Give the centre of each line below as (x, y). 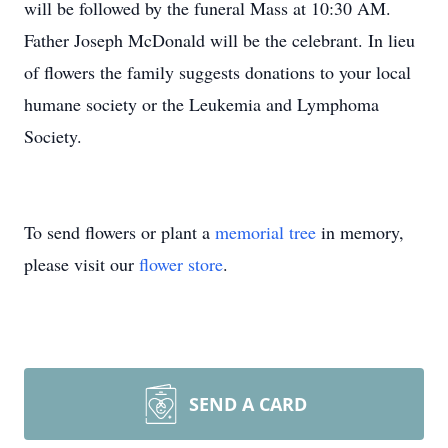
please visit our (81, 264)
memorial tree (265, 232)
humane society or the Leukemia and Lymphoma (201, 104)
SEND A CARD (248, 404)
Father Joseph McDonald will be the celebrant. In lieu (219, 40)
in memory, (360, 232)
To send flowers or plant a (119, 232)
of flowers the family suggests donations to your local (217, 72)
